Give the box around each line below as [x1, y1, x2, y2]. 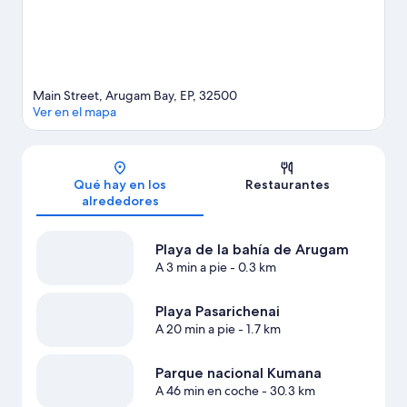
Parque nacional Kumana [154, 364, 322, 382]
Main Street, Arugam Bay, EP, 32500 [33, 87, 237, 104]
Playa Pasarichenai [154, 303, 280, 321]
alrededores [81, 193, 159, 210]
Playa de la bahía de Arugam [154, 241, 349, 259]
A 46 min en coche [154, 382, 259, 400]
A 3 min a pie [154, 259, 227, 276]
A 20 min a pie [154, 321, 235, 338]
